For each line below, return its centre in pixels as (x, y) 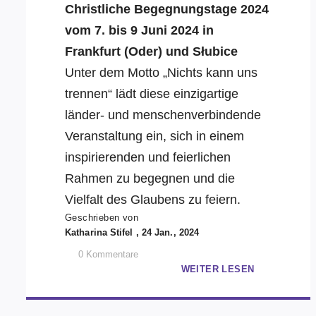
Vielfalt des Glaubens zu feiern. (153, 200)
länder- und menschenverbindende (163, 115)
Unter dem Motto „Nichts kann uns (161, 73)
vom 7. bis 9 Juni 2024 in (139, 30)
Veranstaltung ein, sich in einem (154, 136)
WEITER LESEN (218, 269)
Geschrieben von (102, 218)
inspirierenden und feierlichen (148, 157)
